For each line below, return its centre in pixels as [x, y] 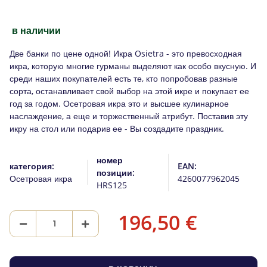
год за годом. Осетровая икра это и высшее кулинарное [119, 103]
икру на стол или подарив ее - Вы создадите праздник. [117, 128]
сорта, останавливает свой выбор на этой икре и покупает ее [129, 91]
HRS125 [112, 185]
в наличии [36, 30]
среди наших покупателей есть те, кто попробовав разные [124, 78]
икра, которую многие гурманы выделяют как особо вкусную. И [133, 66]
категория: [32, 166]
